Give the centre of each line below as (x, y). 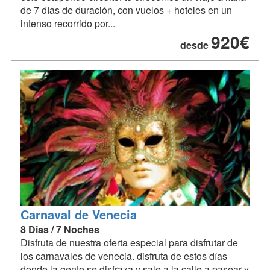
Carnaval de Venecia (79, 214)
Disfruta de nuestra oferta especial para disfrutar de (129, 242)
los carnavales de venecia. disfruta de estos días (124, 256)
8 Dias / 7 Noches (60, 229)
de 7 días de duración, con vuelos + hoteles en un (126, 10)
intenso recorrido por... (68, 23)
